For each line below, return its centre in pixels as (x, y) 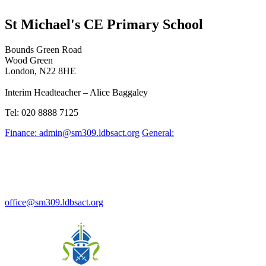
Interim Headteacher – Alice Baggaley (76, 92)
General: (158, 132)
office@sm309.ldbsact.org (54, 202)
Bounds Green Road (43, 49)
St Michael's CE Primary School (104, 24)
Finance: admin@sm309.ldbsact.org (72, 132)
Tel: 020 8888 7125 (42, 112)
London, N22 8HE (40, 71)
